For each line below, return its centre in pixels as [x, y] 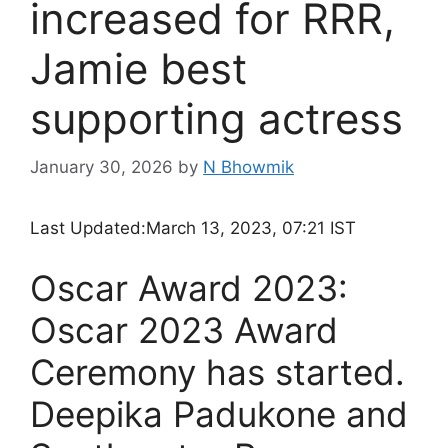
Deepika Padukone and [219, 413]
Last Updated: [88, 228]
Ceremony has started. [217, 371]
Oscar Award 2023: [189, 287]
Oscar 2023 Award [184, 329]
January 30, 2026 [101, 167]
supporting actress [216, 118]
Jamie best [138, 68]
